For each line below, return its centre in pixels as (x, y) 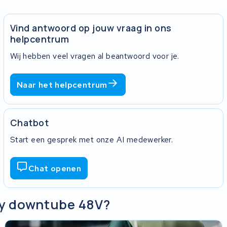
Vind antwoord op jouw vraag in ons (91, 28)
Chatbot (29, 123)
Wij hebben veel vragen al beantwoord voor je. (94, 56)
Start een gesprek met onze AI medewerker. (91, 140)
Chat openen (55, 168)
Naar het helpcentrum (62, 85)
